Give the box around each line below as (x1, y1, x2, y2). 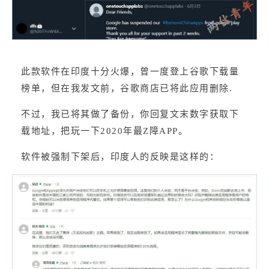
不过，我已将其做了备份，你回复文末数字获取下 (21, 109, 239, 119)
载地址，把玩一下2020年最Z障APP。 (21, 126, 188, 136)
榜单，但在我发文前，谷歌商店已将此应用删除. (21, 83, 232, 94)
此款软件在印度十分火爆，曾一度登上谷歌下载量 (21, 66, 239, 76)
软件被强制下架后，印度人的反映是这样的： (21, 152, 219, 162)
